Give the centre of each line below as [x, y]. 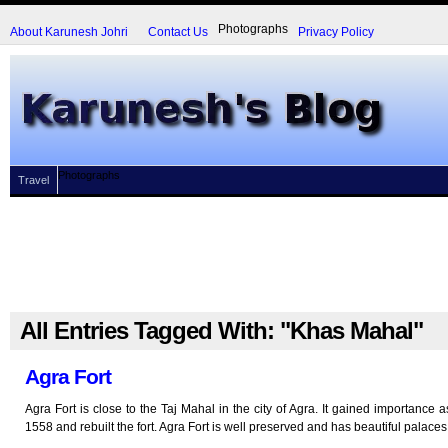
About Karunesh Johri [69, 32]
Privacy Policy [336, 32]
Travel [33, 180]
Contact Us [178, 32]
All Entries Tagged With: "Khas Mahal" [221, 330]
